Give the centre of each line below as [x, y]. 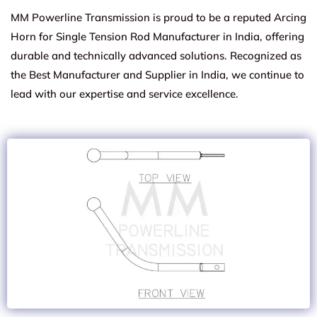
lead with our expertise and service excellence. [125, 93]
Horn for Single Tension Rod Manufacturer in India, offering [157, 36]
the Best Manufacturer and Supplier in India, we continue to [157, 74]
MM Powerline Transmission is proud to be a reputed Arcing [158, 17]
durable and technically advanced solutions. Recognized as [156, 55]
